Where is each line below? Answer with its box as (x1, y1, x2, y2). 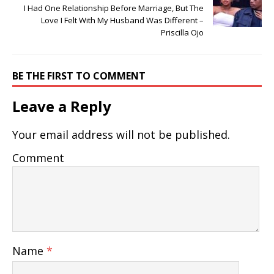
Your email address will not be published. (12, 127, 230, 143)
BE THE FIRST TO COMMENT (12, 69, 146, 83)
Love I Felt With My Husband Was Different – (41, 15, 204, 26)
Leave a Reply (12, 96, 111, 117)
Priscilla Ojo (161, 27, 204, 39)
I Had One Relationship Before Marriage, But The (24, 2, 204, 14)
